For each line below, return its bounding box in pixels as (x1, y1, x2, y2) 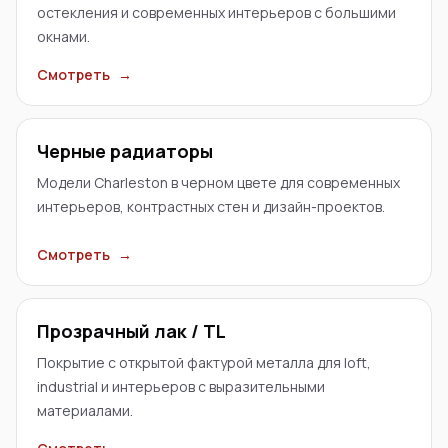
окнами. (37, 27, 90, 46)
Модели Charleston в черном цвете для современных (37, 173, 400, 192)
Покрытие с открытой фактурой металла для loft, (37, 353, 371, 372)
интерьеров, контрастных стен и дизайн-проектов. (37, 197, 385, 216)
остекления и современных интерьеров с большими (37, 3, 396, 22)
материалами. (37, 401, 133, 420)
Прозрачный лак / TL (37, 319, 226, 343)
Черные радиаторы (37, 139, 213, 163)
